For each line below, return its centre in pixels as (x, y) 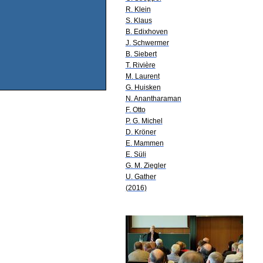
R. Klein (138, 9)
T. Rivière (140, 65)
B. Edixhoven (146, 31)
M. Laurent (142, 76)
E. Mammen (144, 143)
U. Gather (141, 176)
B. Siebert (141, 54)
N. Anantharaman (153, 98)
